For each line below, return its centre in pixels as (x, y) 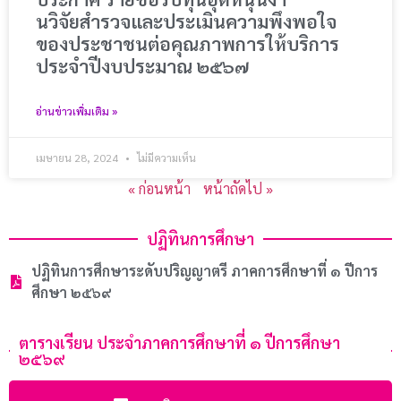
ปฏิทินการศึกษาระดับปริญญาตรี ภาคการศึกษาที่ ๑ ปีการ (205, 271)
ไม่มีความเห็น (165, 158)
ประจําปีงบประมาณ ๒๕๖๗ (142, 66)
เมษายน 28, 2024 (78, 158)
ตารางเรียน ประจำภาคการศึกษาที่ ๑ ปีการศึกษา (179, 343)
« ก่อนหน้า (159, 189)
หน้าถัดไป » (238, 189)
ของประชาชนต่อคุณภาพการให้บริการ (188, 44)
